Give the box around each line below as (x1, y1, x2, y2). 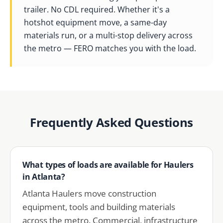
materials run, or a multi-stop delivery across (24, 30, 193, 41)
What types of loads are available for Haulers (22, 159, 194, 170)
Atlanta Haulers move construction (22, 188, 156, 199)
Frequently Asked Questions (29, 114, 194, 130)
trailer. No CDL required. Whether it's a (24, 4, 170, 15)
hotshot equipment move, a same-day (24, 17, 167, 28)
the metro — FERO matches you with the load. (24, 43, 196, 54)
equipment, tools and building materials (22, 201, 175, 213)
